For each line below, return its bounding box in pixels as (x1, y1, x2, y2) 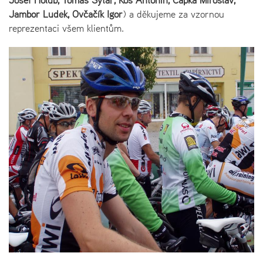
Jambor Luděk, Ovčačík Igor (9, 6, 123, 21)
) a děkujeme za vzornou (123, 6, 224, 21)
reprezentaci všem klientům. (9, 21, 124, 35)
